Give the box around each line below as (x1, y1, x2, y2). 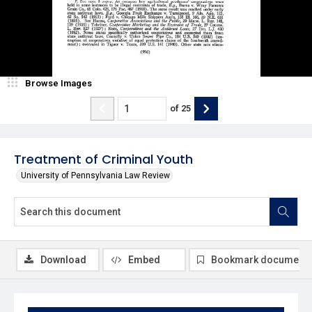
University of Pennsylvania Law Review (21, 170, 170, 180)
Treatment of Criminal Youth (14, 150, 193, 168)
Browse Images (25, 77, 92, 88)
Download (40, 253, 86, 265)
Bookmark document (211, 253, 307, 265)
